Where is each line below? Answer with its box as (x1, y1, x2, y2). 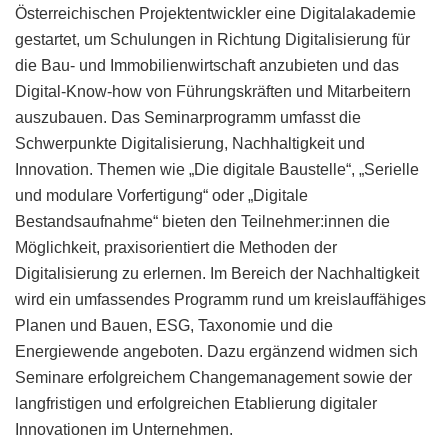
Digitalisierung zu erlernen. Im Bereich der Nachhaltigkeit (15, 264, 419, 282)
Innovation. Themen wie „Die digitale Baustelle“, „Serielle (15, 160, 419, 178)
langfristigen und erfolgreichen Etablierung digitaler (15, 394, 377, 412)
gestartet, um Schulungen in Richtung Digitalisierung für (15, 30, 410, 48)
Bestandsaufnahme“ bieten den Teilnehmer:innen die (15, 212, 390, 230)
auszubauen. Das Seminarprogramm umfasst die (15, 108, 361, 126)
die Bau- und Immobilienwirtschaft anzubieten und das (15, 56, 399, 74)
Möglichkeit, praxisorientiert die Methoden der (15, 238, 337, 256)
